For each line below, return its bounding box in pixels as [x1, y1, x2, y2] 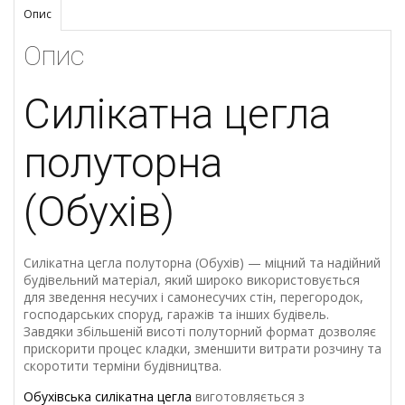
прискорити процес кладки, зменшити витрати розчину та [24, 340, 381, 358]
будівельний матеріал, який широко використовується [24, 271, 360, 289]
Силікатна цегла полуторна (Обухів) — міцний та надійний [24, 254, 381, 272]
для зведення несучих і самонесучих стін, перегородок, [24, 288, 363, 306]
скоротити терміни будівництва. [24, 357, 221, 375]
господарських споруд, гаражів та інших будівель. [24, 306, 329, 324]
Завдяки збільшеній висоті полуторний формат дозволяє [24, 323, 376, 341]
